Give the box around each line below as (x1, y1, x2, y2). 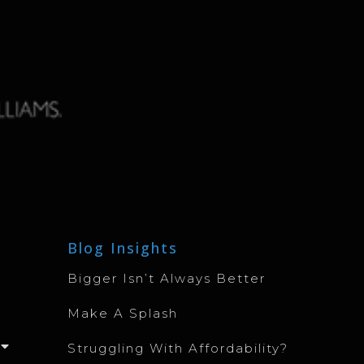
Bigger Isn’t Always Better (67, 271, 266, 287)
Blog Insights (67, 238, 178, 258)
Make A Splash (67, 305, 178, 322)
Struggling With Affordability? (67, 340, 288, 357)
